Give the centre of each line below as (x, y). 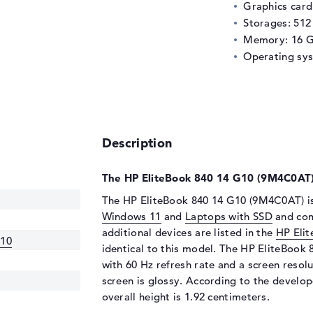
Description (137, 143)
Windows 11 (131, 216)
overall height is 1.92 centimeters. (186, 296)
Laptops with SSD (229, 216)
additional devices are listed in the (189, 232)
